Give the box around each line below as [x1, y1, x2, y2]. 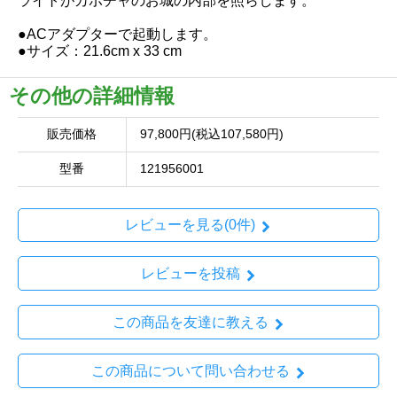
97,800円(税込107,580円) [140, 127, 284, 141]
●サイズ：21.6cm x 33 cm [18, 43, 182, 58]
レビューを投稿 [140, 266, 240, 282]
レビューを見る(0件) [125, 217, 255, 233]
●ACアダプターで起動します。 [18, 26, 217, 42]
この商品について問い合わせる [90, 362, 290, 378]
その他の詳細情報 [9, 83, 175, 107]
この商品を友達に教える [112, 314, 269, 330]
